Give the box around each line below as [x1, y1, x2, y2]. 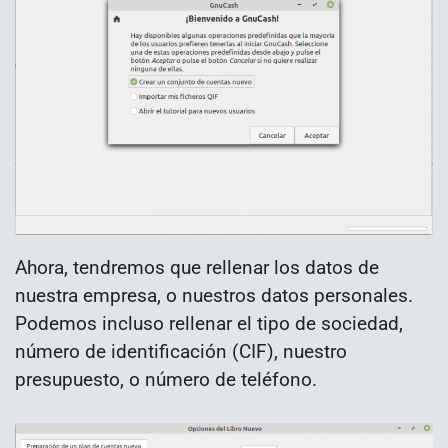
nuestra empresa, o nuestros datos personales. [15, 284, 413, 308]
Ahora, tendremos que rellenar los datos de [15, 256, 379, 280]
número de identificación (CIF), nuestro [15, 340, 347, 364]
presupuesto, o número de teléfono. [15, 368, 317, 392]
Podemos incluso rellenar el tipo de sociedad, [15, 312, 403, 336]
